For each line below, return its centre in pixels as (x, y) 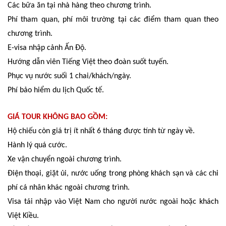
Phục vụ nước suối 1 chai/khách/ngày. (69, 76)
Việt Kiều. (23, 216)
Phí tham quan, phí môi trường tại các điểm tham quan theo (113, 19)
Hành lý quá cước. (37, 145)
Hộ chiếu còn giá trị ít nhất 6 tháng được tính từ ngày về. (101, 131)
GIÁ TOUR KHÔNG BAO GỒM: (58, 117)
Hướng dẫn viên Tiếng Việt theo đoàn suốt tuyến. (88, 62)
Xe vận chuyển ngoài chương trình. (65, 159)
